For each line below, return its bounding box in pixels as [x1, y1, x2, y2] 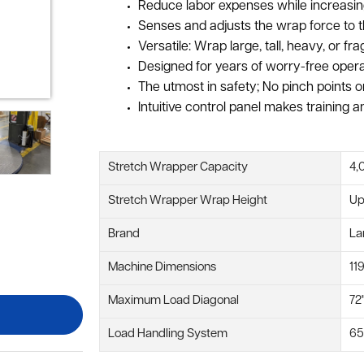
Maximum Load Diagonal [108, 294, 239, 307]
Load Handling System [108, 327, 227, 340]
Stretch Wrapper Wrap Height [108, 194, 267, 207]
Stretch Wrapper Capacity [108, 161, 248, 174]
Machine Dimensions [108, 261, 216, 274]
